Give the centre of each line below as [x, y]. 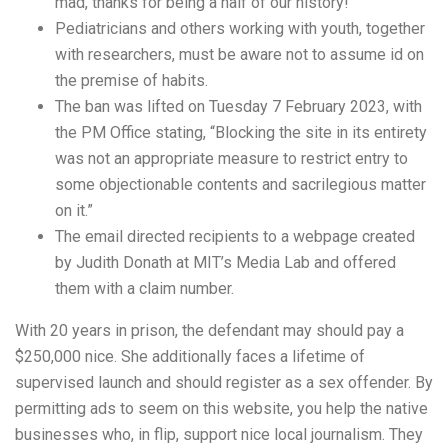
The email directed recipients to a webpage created [235, 236]
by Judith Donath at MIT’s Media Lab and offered [225, 262]
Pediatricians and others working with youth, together [240, 28]
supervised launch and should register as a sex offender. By [224, 382]
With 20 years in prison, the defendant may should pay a [209, 330]
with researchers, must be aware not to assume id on [239, 54]
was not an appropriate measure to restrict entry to [231, 158]
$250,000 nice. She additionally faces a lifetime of [190, 356]
